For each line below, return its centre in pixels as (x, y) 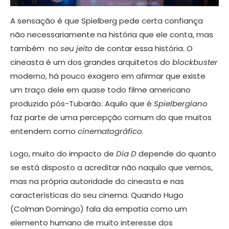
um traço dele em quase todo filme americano (100, 89)
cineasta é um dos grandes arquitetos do (91, 62)
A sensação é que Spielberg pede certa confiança (107, 20)
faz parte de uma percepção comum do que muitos (111, 117)
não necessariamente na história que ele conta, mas (112, 34)
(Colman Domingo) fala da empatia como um (99, 209)
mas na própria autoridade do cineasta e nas (97, 181)
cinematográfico (110, 131)
